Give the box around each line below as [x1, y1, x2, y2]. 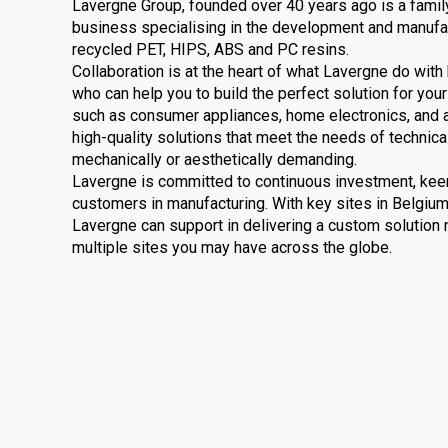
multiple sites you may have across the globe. [72, 238, 392, 257]
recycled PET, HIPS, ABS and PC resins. [72, 40, 349, 59]
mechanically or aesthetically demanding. [72, 150, 357, 169]
